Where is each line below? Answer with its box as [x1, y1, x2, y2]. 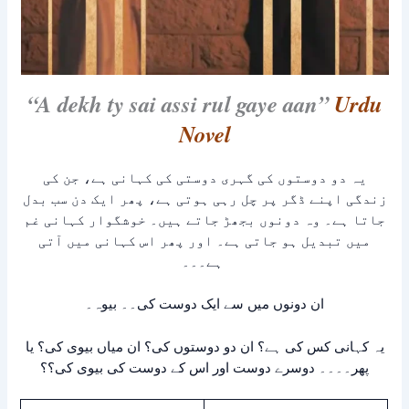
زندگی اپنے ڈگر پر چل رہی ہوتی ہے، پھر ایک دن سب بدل [22, 190, 387, 208]
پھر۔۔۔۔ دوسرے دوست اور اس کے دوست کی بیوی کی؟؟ [40, 358, 369, 376]
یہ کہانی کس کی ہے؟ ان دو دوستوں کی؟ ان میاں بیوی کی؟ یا [25, 337, 384, 355]
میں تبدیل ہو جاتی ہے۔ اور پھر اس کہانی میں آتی [38, 232, 371, 250]
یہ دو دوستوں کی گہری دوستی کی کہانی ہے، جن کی [42, 169, 367, 187]
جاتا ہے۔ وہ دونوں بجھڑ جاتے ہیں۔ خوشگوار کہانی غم [24, 211, 385, 229]
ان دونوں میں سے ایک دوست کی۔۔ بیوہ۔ [85, 295, 324, 313]
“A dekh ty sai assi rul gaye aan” [26, 88, 334, 121]
